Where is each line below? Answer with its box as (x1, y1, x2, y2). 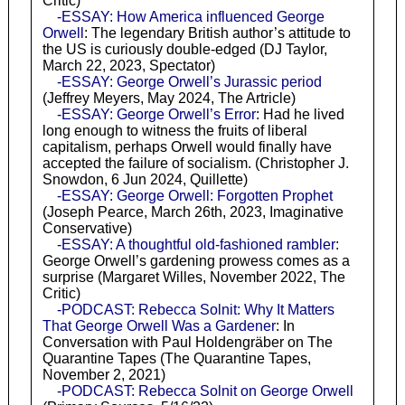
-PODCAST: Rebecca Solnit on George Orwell (56, 383, 353, 400)
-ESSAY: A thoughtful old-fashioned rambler (56, 237, 335, 253)
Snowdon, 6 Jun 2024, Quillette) (42, 172, 248, 188)
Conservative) (42, 221, 132, 237)
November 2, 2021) (42, 367, 165, 383)
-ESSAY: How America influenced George (56, 9, 325, 25)
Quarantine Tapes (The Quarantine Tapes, (42, 351, 311, 367)
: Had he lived (255, 107, 344, 123)
